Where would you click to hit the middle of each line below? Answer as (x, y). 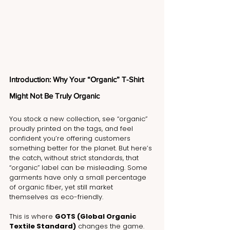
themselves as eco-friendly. (56, 197)
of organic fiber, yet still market (62, 187)
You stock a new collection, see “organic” (79, 119)
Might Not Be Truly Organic (54, 96)
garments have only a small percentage (79, 178)
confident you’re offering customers (71, 139)
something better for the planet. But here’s (82, 148)
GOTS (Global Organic (97, 217)
